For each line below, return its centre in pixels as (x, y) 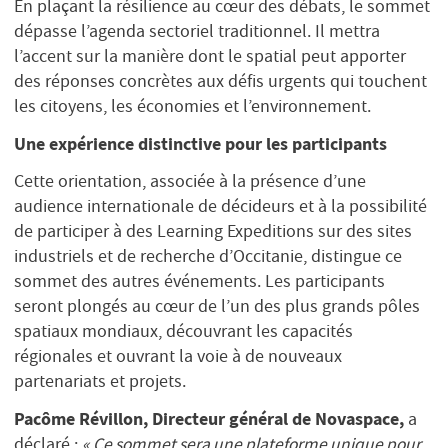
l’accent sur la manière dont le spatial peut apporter (210, 56)
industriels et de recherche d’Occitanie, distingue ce (208, 256)
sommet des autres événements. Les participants (199, 281)
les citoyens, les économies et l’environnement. (194, 106)
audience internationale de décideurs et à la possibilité (220, 206)
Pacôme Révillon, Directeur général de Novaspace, (209, 418)
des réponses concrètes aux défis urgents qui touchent (220, 81)
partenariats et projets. (102, 381)
